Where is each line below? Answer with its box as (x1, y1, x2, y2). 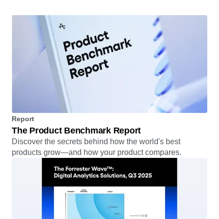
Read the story (12, 4, 66, 13)
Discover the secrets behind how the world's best (12, 159, 180, 168)
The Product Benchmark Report (12, 148, 141, 158)
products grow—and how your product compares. (12, 170, 181, 179)
